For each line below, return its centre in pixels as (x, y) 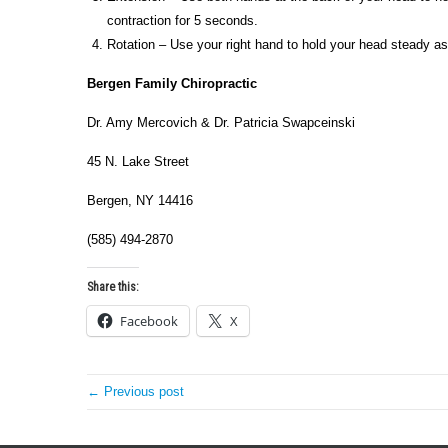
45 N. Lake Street (138, 161)
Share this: (113, 287)
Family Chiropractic (194, 83)
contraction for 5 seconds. (182, 20)
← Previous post (135, 391)
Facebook (149, 321)
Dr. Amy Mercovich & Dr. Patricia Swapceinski (221, 122)
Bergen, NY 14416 (140, 200)
